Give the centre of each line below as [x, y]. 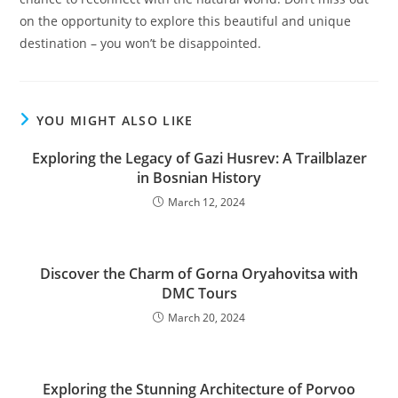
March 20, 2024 [207, 318]
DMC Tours [199, 293]
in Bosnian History [199, 178]
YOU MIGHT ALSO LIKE [115, 120]
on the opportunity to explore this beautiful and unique [186, 21]
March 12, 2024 [207, 202]
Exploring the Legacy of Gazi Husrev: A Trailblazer [199, 158]
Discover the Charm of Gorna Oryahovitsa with [199, 274]
